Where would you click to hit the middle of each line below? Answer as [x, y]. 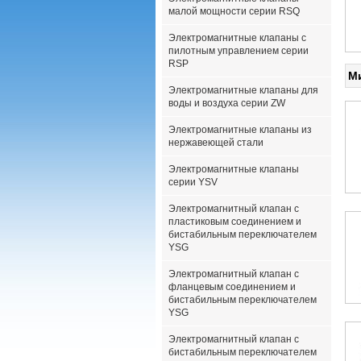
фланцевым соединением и [232, 287]
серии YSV [193, 182]
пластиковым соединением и [235, 222]
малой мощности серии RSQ [234, 11]
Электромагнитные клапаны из [240, 130]
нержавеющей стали [216, 143]
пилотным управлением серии [239, 51]
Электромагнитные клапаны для [243, 90]
